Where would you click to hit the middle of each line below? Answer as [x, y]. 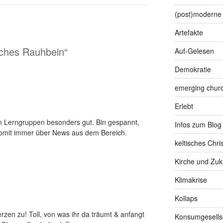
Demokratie [193, 69]
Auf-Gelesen [194, 51]
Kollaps [186, 198]
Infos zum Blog [198, 125]
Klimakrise [191, 180]
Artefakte [189, 33]
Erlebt [184, 106]
